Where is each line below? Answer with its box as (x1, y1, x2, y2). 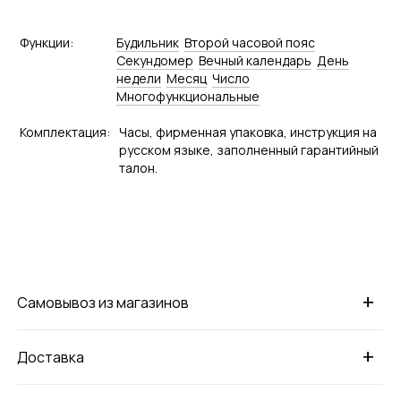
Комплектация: (19, 123, 110, 141)
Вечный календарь (198, 51, 311, 69)
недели (115, 69, 161, 87)
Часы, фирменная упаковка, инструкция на (118, 123, 377, 141)
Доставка (17, 346, 85, 367)
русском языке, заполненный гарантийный (118, 141, 379, 158)
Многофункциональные (115, 87, 260, 105)
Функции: (19, 33, 73, 51)
